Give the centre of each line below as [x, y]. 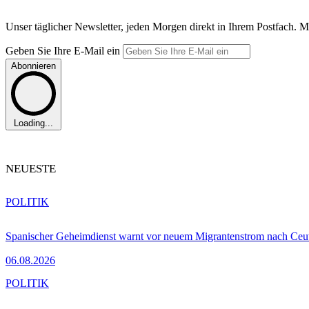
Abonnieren [33, 66]
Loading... [33, 123]
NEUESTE [31, 169]
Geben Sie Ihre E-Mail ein [64, 50]
